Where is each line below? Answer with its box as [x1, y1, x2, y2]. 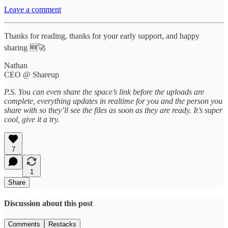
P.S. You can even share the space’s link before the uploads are [4, 88, 204, 97]
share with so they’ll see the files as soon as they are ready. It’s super [4, 106, 222, 115]
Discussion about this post [4, 198, 93, 208]
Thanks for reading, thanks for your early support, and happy [4, 32, 199, 41]
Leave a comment [4, 5, 61, 14]
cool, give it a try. [4, 115, 60, 124]
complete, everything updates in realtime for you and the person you [4, 97, 222, 106]
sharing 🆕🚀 [4, 43, 46, 52]
